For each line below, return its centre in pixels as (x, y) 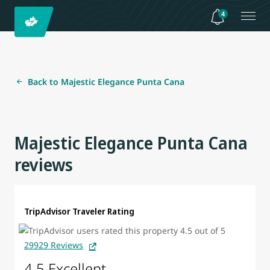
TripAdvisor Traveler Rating (79, 211)
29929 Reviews (54, 245)
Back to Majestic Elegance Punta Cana (106, 82)
